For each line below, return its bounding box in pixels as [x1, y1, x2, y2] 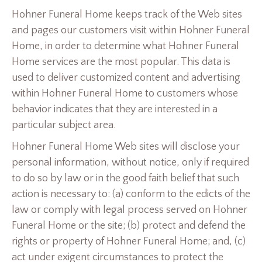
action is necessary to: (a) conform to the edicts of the [12, 188, 250, 201]
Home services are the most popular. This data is [12, 56, 230, 68]
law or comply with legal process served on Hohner [12, 204, 247, 216]
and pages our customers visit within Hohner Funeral [12, 25, 250, 37]
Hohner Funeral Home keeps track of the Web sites [12, 9, 242, 21]
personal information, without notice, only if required [12, 157, 249, 169]
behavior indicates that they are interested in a [12, 104, 218, 116]
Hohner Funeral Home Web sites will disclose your [12, 141, 240, 153]
